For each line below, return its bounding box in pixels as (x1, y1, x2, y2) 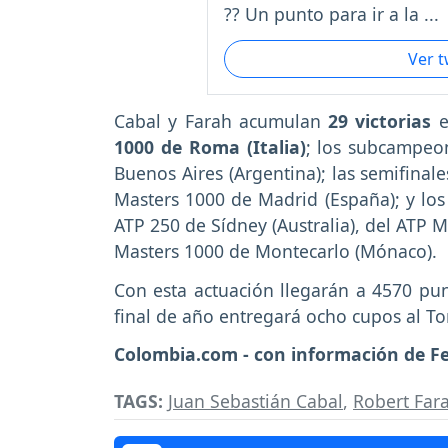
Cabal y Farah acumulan (114, 108, 329, 133)
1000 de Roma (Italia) (114, 134, 306, 159)
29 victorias (328, 108, 432, 133)
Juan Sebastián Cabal (168, 389, 343, 414)
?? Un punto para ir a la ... (224, 2, 439, 27)
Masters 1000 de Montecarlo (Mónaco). (114, 238, 437, 263)
